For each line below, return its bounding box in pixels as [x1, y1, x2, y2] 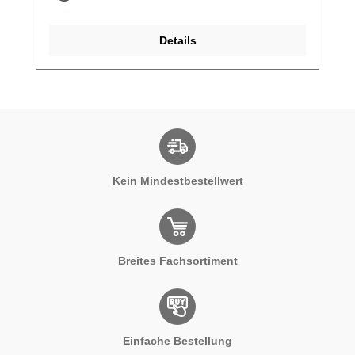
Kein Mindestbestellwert [112, 174, 243, 188]
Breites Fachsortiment [117, 254, 238, 268]
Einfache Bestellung [123, 334, 232, 348]
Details [158, 33, 197, 47]
